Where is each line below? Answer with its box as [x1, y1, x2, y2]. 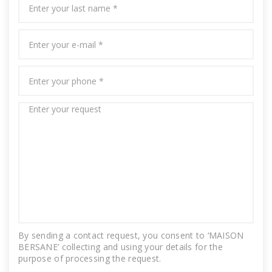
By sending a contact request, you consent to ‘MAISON [18, 229, 244, 241]
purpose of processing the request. [18, 253, 161, 264]
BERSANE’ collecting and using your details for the [18, 241, 223, 253]
